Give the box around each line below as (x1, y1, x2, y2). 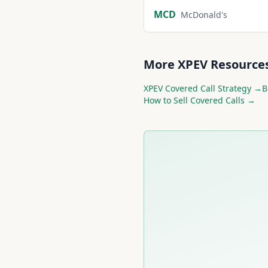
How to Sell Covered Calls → (144, 95, 255, 106)
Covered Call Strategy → (163, 83, 262, 94)
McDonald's (181, 9, 227, 20)
